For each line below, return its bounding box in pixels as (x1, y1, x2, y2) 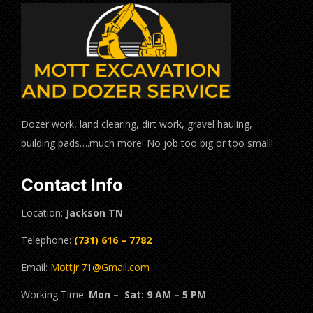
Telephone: (21, 233, 74, 247)
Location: (21, 205, 66, 219)
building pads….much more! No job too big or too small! (21, 136, 273, 150)
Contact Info (21, 174, 123, 195)
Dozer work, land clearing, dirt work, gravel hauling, (21, 117, 252, 131)
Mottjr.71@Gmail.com (50, 260, 150, 274)
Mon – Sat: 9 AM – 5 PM (89, 287, 206, 301)
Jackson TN (66, 205, 123, 219)
